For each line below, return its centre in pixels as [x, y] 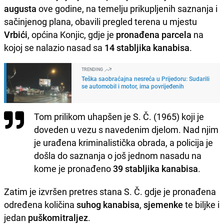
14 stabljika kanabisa [147, 47]
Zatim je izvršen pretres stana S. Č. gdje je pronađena [110, 191]
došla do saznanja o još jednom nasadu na [118, 155]
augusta [20, 8]
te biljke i [201, 204]
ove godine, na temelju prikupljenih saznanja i [127, 8]
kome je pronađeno [73, 168]
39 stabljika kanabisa [155, 168]
